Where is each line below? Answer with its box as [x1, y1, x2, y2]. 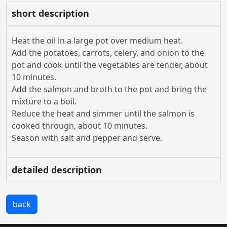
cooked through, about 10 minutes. [12, 120, 147, 131]
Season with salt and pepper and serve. [12, 132, 162, 143]
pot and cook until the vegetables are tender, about [12, 59, 208, 70]
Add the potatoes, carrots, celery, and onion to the [12, 47, 204, 58]
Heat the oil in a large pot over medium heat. [12, 35, 183, 46]
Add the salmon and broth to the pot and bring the [12, 84, 207, 95]
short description [12, 7, 89, 19]
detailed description [12, 164, 102, 176]
